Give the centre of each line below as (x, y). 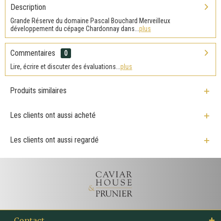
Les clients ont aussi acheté (53, 115)
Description (28, 7)
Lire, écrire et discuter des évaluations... (65, 66)
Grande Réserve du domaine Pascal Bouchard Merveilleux (90, 20)
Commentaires (33, 53)
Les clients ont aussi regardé (54, 140)
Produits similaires (38, 90)
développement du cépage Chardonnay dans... (75, 28)
